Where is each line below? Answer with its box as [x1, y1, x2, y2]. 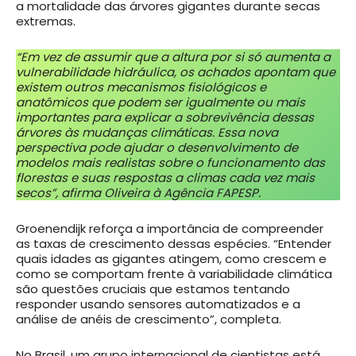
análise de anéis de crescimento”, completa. [16, 310, 281, 327]
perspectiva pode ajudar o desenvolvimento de [16, 138, 298, 156]
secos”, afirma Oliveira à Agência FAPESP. [16, 184, 261, 201]
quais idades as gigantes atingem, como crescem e [16, 250, 327, 267]
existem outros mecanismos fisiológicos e [16, 78, 266, 95]
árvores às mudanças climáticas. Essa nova [16, 123, 278, 141]
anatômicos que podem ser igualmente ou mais [16, 93, 305, 110]
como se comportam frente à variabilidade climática [16, 265, 332, 282]
